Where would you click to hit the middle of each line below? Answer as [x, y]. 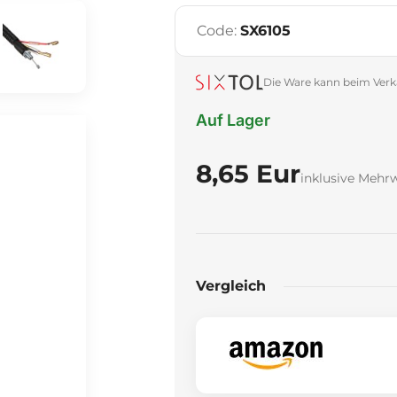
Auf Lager [233, 120]
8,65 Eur [248, 173]
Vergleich [231, 286]
